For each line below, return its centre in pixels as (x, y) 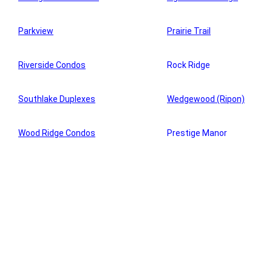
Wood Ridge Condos (57, 133)
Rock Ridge (189, 65)
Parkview (36, 31)
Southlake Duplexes (57, 99)
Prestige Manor (197, 133)
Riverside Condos (52, 65)
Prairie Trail (189, 31)
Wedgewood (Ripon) (206, 99)
